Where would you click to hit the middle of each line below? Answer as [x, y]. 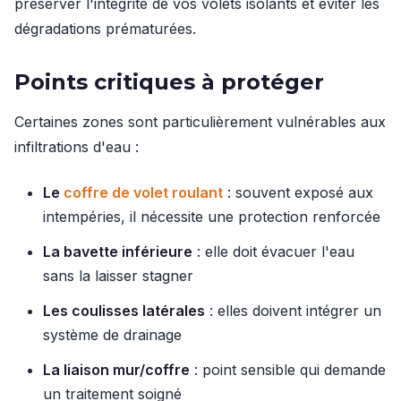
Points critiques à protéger [169, 82]
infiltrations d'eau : [77, 147]
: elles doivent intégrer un [293, 311]
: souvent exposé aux [298, 192]
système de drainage [112, 335]
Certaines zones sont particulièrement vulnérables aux [200, 122]
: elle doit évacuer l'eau [273, 252]
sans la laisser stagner [118, 276]
